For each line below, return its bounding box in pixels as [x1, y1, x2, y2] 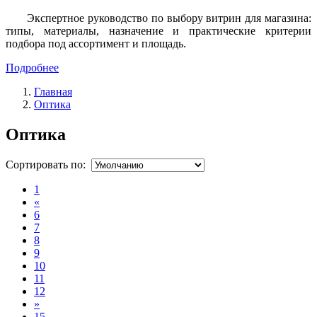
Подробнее [6, 61, 59, 74]
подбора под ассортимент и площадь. [6, 37, 186, 50]
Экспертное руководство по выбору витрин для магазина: [27, 11, 311, 24]
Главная [34, 85, 72, 98]
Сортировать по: [6, 158, 91, 171]
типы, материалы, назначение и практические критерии [6, 24, 311, 37]
